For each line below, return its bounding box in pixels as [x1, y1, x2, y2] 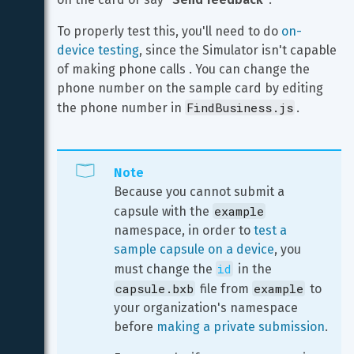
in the [235, 262, 275, 277]
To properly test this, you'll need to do [57, 24, 281, 39]
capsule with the [114, 204, 213, 219]
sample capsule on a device [114, 242, 274, 257]
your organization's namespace [114, 300, 301, 315]
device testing [57, 43, 139, 58]
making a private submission [156, 319, 325, 334]
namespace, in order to [114, 223, 254, 238]
